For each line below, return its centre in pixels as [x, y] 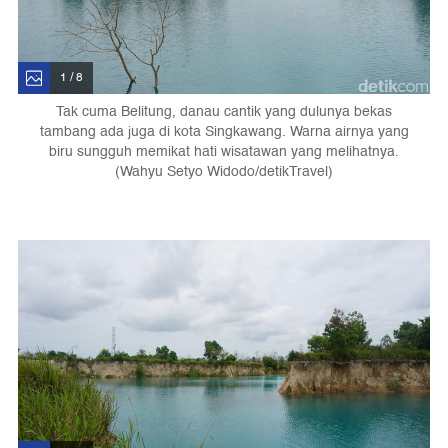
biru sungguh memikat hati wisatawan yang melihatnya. [224, 152]
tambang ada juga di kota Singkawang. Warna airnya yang [224, 132]
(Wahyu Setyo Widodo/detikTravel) [224, 172]
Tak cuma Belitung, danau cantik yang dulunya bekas [224, 112]
